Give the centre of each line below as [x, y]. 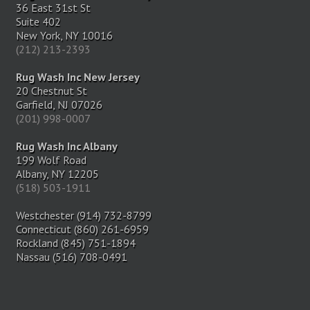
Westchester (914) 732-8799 [83, 216]
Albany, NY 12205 [57, 174]
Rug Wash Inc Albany [66, 146]
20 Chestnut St [51, 91]
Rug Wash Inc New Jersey [77, 77]
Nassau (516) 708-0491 [71, 257]
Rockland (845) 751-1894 [75, 243]
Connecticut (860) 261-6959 [82, 229]
